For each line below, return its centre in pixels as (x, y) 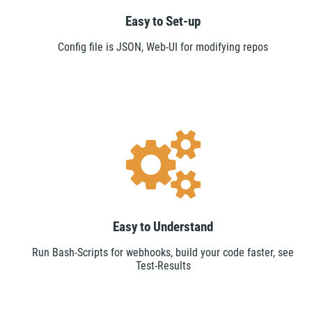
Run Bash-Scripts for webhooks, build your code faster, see (163, 252)
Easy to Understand (163, 227)
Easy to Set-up (163, 21)
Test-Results (163, 265)
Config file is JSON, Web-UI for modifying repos (163, 47)
